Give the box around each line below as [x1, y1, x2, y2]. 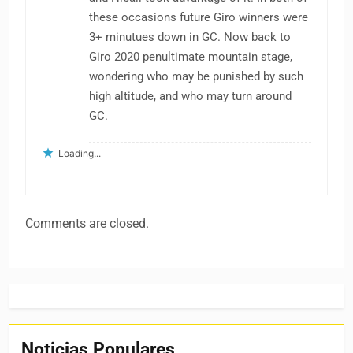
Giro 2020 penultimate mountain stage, [89, 50, 292, 65]
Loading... [58, 147, 101, 160]
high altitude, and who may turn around [89, 89, 292, 104]
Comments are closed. [25, 216, 149, 232]
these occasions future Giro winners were [89, 10, 308, 25]
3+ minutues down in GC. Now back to [89, 30, 291, 45]
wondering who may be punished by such [89, 69, 303, 84]
